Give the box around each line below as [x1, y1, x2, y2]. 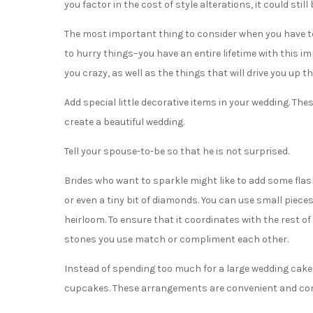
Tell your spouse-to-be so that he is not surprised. [64, 145, 289, 157]
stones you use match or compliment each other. [64, 233, 289, 245]
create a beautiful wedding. [64, 116, 184, 128]
